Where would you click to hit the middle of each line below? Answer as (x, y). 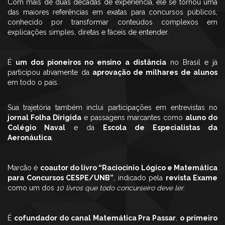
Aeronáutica (30, 138)
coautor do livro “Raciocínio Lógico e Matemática (129, 168)
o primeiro (199, 218)
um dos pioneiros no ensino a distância (91, 62)
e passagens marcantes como (133, 118)
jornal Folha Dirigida (44, 118)
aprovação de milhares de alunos (155, 72)
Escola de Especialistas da (160, 128)
